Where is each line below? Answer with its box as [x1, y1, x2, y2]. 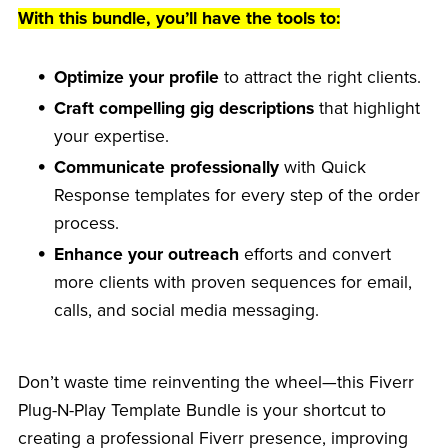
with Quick [279, 156, 367, 178]
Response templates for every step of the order [54, 184, 421, 206]
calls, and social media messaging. [54, 299, 320, 321]
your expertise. [54, 125, 170, 147]
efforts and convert [239, 243, 392, 265]
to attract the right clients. [219, 66, 422, 88]
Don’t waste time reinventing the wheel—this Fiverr [17, 371, 414, 393]
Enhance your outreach [54, 243, 240, 265]
